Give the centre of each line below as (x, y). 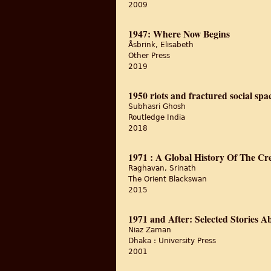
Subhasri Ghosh (157, 106)
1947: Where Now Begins (179, 34)
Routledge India (157, 117)
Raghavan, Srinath (162, 168)
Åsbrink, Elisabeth (161, 45)
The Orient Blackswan (168, 179)
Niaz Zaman (150, 230)
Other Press (149, 56)
